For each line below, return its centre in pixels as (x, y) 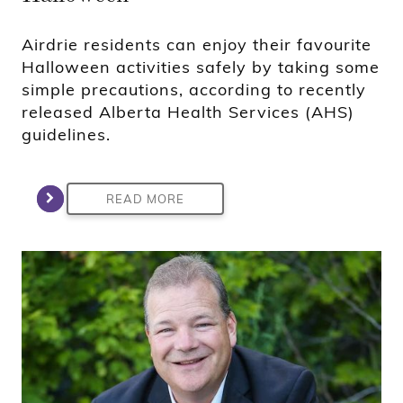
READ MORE (145, 198)
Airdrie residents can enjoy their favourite (197, 44)
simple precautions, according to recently (194, 89)
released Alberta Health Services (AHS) (188, 112)
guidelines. (66, 134)
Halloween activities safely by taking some (201, 67)
